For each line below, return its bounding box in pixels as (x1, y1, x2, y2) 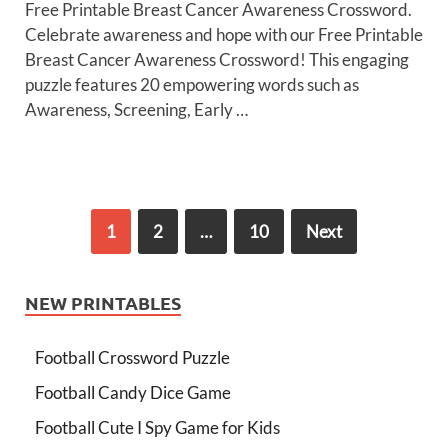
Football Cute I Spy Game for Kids (35, 417, 280, 439)
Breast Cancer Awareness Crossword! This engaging (25, 49, 409, 71)
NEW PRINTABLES (25, 291, 181, 315)
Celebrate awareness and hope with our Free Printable (25, 24, 423, 46)
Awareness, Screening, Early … (25, 99, 248, 121)
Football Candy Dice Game (35, 382, 231, 404)
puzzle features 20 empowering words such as (25, 74, 359, 96)
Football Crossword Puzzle (35, 347, 230, 369)
